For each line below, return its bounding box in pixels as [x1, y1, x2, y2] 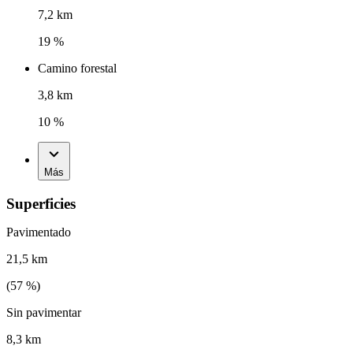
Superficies [6, 195, 76, 212]
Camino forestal [38, 61, 117, 76]
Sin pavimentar [6, 305, 81, 319]
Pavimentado [6, 225, 71, 239]
